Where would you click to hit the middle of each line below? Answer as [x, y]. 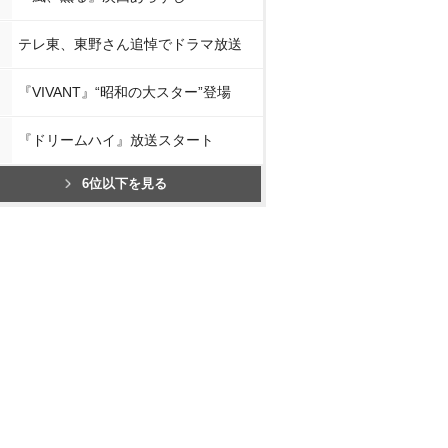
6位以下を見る [124, 183]
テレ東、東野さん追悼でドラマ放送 [130, 43]
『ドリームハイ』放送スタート [116, 139]
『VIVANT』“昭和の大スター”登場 [124, 91]
